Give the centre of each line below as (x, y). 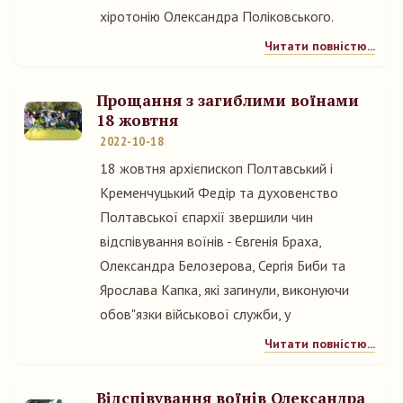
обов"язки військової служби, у (195, 314)
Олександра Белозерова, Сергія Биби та (223, 265)
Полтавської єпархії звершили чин (206, 217)
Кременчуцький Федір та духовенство (219, 193)
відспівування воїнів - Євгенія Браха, (210, 241)
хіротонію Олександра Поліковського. (217, 16)
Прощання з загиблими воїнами (228, 100)
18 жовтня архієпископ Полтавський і (216, 168)
